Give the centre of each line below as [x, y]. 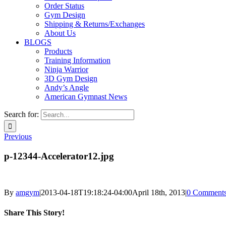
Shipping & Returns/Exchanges [95, 24]
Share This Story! [34, 212]
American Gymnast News [86, 97]
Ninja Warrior [66, 69]
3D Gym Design [71, 78]
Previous [18, 136]
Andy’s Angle [67, 88]
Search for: [21, 114]
